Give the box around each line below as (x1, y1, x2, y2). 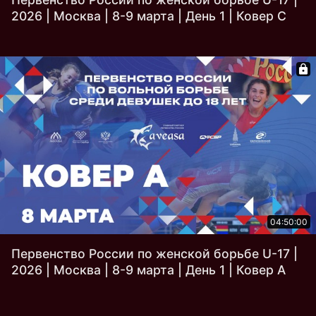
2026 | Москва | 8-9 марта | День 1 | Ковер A (11, 262, 286, 278)
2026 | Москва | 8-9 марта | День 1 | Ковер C (11, 8, 286, 24)
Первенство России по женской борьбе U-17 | (11, 246, 298, 262)
